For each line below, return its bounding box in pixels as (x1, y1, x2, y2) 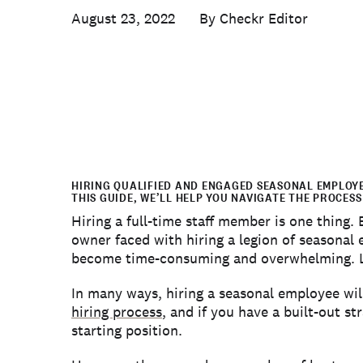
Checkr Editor (219, 9, 308, 28)
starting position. (71, 321, 182, 340)
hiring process (71, 302, 162, 321)
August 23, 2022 (71, 9, 175, 28)
